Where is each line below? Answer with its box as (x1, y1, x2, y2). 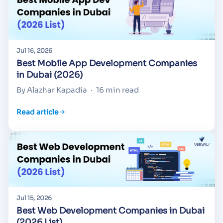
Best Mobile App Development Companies (16, 58, 197, 69)
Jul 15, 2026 (16, 194, 52, 202)
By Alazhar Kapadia (16, 85, 87, 95)
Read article (16, 107, 59, 116)
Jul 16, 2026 (16, 47, 52, 55)
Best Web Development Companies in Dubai (16, 205, 205, 216)
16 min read (96, 85, 139, 95)
